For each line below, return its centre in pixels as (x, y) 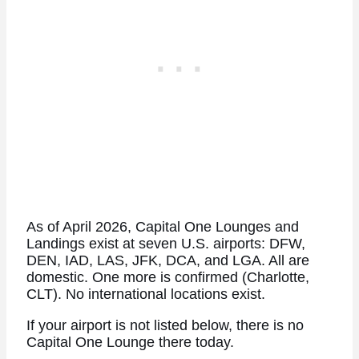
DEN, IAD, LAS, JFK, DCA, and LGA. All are (167, 261)
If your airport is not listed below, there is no (165, 325)
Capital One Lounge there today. (130, 342)
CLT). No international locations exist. (145, 294)
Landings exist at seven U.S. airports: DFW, (165, 244)
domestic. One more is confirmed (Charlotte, (167, 278)
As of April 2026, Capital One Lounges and (162, 227)
